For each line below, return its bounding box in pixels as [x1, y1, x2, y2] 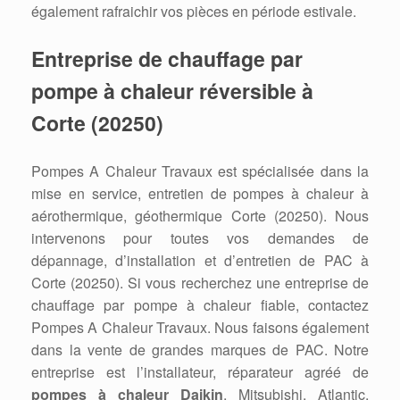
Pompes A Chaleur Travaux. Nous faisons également [31, 317, 369, 338]
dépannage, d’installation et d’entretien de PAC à [31, 250, 369, 271]
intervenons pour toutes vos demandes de [31, 228, 369, 249]
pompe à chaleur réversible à [31, 76, 313, 106]
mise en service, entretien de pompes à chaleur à [31, 183, 369, 204]
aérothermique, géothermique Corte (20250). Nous [31, 205, 369, 227]
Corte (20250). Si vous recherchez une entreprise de [31, 272, 369, 294]
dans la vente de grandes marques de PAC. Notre [31, 339, 369, 361]
